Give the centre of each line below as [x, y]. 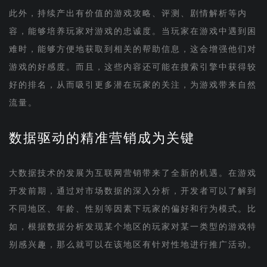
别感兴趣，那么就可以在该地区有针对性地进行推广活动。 [133, 244]
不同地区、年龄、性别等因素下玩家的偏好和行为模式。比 [133, 209]
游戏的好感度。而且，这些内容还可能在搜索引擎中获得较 [133, 67]
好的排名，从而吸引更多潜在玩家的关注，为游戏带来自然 [133, 85]
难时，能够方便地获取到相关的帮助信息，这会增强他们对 [133, 49]
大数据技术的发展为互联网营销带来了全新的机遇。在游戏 [133, 173]
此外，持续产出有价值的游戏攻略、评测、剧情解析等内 [128, 13]
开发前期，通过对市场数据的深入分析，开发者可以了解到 [133, 191]
